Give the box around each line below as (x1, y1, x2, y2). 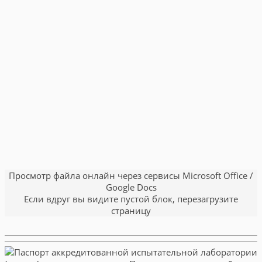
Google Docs (105, 181, 157, 193)
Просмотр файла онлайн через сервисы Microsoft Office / (9, 169, 253, 181)
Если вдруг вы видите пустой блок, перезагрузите (24, 192, 238, 205)
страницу (111, 204, 151, 216)
